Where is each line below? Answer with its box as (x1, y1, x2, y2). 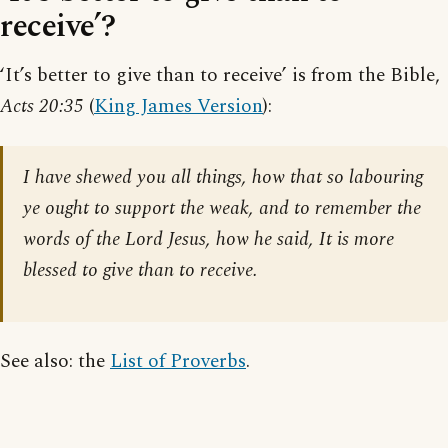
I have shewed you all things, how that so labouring (23, 163, 423, 193)
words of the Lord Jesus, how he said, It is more (23, 225, 394, 255)
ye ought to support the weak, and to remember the (23, 194, 421, 224)
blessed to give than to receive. (23, 256, 258, 286)
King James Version (94, 92, 263, 122)
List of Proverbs (110, 347, 246, 377)
